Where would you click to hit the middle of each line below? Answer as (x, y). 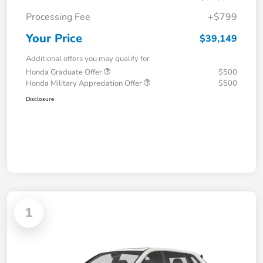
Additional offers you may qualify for (88, 58)
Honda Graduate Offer (65, 72)
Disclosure (40, 99)
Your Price (54, 38)
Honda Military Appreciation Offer (85, 83)
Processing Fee (58, 17)
